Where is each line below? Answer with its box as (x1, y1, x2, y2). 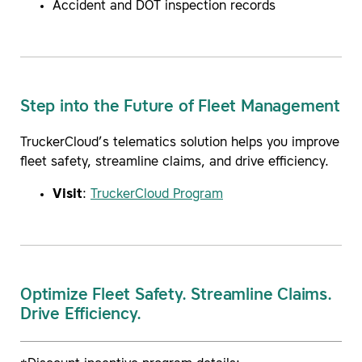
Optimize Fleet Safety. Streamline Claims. (20, 288, 332, 305)
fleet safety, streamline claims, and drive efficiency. (20, 156, 329, 170)
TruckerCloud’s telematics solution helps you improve (20, 137, 339, 150)
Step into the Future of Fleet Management (20, 99, 340, 116)
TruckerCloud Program (90, 188, 223, 202)
